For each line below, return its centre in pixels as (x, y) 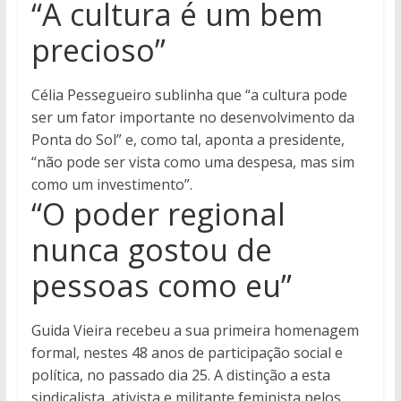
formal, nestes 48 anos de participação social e (187, 353)
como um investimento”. (111, 185)
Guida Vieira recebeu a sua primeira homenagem (195, 331)
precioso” (98, 51)
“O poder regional (158, 214)
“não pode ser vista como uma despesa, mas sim (192, 162)
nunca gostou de (151, 250)
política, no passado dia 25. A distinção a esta (180, 375)
